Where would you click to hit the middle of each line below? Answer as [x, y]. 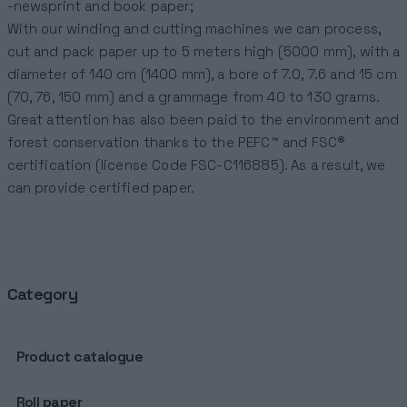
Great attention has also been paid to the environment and [203, 119]
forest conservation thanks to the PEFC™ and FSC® [176, 142]
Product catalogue [79, 357]
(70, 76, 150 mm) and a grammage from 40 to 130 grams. [193, 97]
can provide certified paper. [100, 188]
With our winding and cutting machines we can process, [194, 29]
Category [42, 294]
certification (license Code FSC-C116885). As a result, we [196, 165]
